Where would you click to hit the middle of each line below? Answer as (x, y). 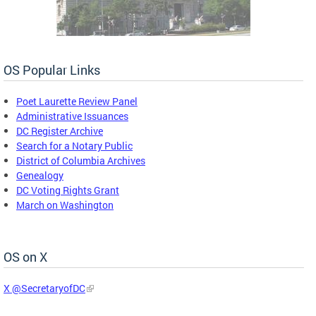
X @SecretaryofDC (44, 288)
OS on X (25, 256)
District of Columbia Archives (81, 160)
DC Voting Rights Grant (68, 190)
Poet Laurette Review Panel (77, 101)
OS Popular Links (52, 69)
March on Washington (65, 205)
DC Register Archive (60, 130)
